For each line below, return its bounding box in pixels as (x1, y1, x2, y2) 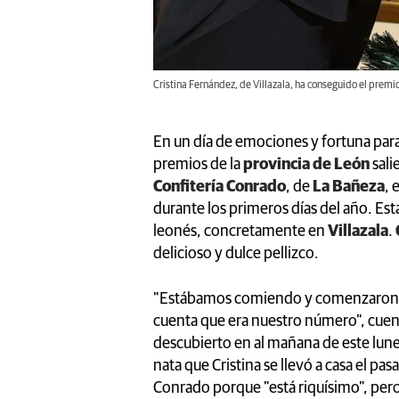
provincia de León (243, 157, 370, 174)
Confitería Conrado (153, 179, 286, 196)
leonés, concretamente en (153, 224, 328, 240)
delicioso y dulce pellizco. (153, 246, 319, 263)
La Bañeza (313, 179, 385, 196)
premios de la (153, 157, 243, 174)
